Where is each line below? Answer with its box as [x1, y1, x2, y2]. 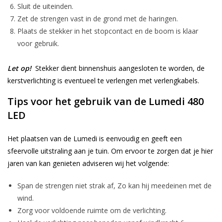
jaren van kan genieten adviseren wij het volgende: [7, 158, 169, 168]
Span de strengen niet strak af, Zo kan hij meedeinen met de [17, 180, 212, 190]
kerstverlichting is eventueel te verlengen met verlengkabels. [7, 75, 199, 85]
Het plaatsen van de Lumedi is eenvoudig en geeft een [7, 133, 182, 143]
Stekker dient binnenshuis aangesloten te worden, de [31, 63, 205, 73]
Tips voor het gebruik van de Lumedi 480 [7, 94, 204, 108]
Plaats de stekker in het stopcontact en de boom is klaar [17, 26, 198, 36]
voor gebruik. [17, 38, 59, 48]
